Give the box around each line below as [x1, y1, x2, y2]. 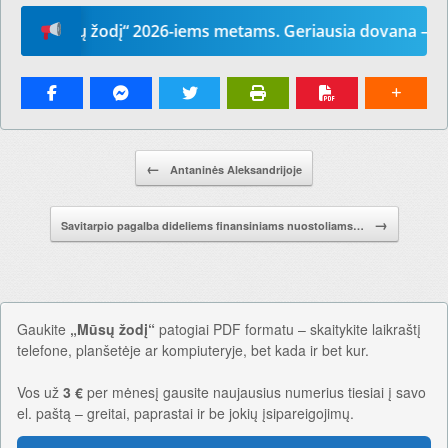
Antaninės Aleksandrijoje [167, 162, 302, 178]
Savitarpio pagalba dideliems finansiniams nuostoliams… [60, 218, 367, 234]
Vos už [17, 382, 63, 403]
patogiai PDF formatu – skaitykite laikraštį [155, 319, 421, 340]
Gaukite [17, 319, 70, 340]
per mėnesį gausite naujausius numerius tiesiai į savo [83, 382, 426, 403]
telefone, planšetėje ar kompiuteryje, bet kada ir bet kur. [17, 340, 369, 361]
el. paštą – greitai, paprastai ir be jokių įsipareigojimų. [17, 403, 354, 424]
